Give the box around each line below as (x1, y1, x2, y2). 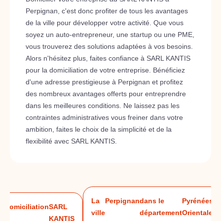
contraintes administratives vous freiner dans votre (26, 113, 183, 121)
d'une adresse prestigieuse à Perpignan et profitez (26, 78, 183, 86)
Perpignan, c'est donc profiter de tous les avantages (26, 7, 188, 15)
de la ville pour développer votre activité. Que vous (26, 19, 184, 27)
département (140, 209, 182, 217)
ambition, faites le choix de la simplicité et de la (26, 125, 172, 133)
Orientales (182, 209, 217, 217)
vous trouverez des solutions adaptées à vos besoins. (26, 42, 193, 50)
